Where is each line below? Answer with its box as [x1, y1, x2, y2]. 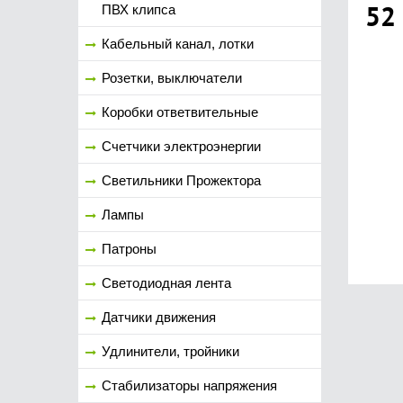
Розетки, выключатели [102, 70, 242, 85]
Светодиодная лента [102, 275, 231, 291]
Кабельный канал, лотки [102, 36, 254, 51]
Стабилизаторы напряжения [102, 378, 277, 393]
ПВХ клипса [102, 2, 175, 17]
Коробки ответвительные [102, 104, 258, 120]
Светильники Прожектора [102, 173, 261, 188]
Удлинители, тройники [102, 344, 239, 359]
